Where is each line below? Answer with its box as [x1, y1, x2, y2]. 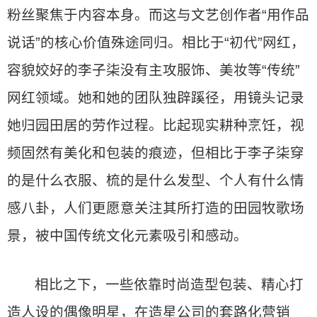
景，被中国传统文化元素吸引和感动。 [7, 228, 248, 243]
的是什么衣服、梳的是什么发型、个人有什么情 [7, 173, 304, 188]
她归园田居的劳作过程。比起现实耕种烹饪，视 [7, 117, 304, 133]
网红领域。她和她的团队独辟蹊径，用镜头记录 [7, 90, 304, 105]
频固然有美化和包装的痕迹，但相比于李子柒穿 [7, 145, 304, 161]
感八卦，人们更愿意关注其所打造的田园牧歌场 [7, 200, 304, 216]
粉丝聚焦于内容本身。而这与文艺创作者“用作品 [7, 7, 309, 23]
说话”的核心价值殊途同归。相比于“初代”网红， [7, 35, 305, 50]
